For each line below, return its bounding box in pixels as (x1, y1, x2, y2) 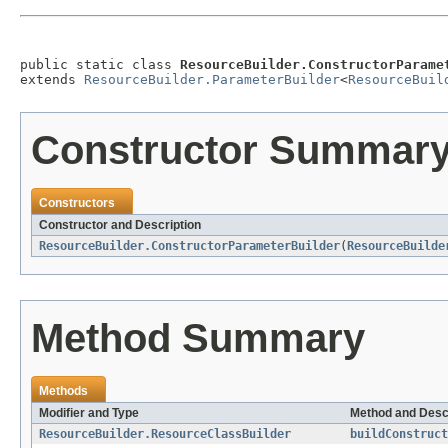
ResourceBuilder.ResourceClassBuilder (39, 427, 291, 442)
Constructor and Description (39, 218, 201, 233)
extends (20, 72, 84, 88)
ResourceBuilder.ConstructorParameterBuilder (39, 239, 340, 254)
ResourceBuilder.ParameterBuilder (84, 72, 340, 88)
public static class (20, 57, 180, 73)
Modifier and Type (39, 406, 139, 421)
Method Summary (31, 316, 365, 361)
